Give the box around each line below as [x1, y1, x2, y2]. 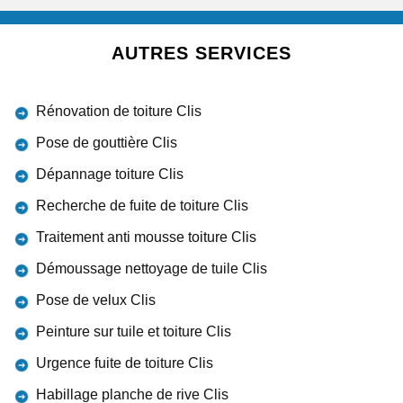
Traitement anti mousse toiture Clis [36, 229, 256, 245]
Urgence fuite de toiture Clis [36, 355, 213, 371]
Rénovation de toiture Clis [36, 103, 201, 119]
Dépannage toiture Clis [36, 166, 184, 182]
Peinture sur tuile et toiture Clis [36, 324, 231, 339]
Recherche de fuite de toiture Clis [36, 198, 248, 213]
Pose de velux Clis [36, 292, 156, 308]
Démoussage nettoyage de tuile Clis [36, 261, 267, 276]
